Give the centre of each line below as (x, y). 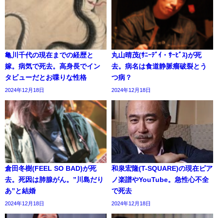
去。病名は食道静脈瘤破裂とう (159, 66)
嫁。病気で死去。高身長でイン (53, 66)
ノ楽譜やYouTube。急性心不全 (160, 180)
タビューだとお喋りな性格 (46, 78)
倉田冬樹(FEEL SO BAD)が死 (51, 169)
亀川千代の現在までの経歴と (49, 55)
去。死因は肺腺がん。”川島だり (54, 180)
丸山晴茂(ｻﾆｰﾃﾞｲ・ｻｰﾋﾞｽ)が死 (156, 55)
